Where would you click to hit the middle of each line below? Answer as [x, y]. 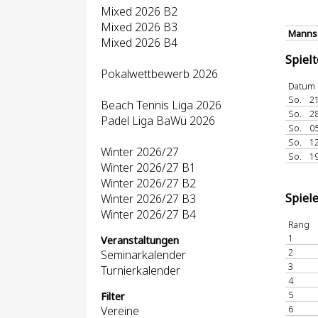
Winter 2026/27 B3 [148, 199]
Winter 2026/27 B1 [148, 168]
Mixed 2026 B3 [139, 27]
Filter [113, 296]
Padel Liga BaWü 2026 [158, 121]
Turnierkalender [141, 270]
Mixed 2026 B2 [139, 11]
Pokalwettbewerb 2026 [159, 74]
